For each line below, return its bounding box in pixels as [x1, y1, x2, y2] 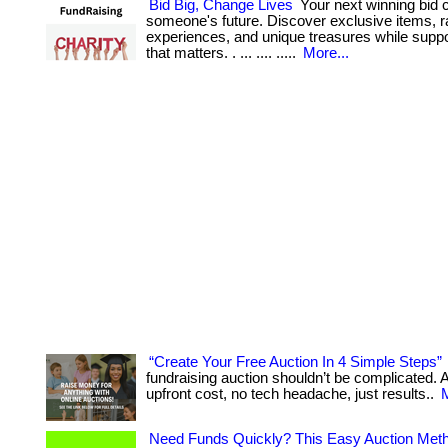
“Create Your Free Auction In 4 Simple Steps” [149, 354, 442, 370]
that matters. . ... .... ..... [146, 45, 300, 61]
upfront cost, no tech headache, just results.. [146, 386, 438, 402]
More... [303, 45, 349, 61]
